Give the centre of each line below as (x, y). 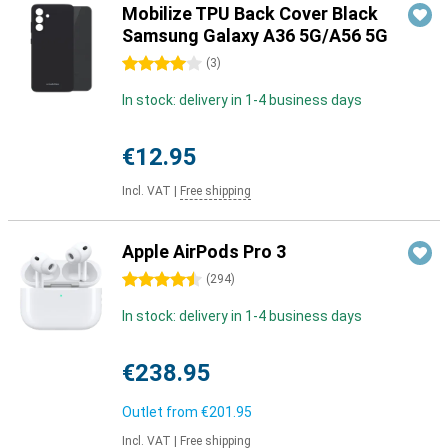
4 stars (145, 64)
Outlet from (161, 412)
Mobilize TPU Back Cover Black (250, 13)
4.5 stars (150, 280)
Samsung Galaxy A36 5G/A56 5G (255, 35)
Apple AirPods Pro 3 (204, 251)
